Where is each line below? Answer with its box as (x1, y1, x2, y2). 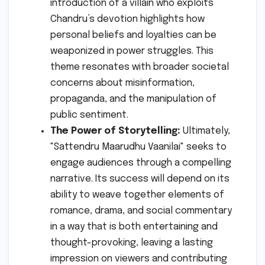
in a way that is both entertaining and (50, 222, 218, 232)
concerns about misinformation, (50, 78, 195, 89)
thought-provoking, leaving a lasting (50, 238, 213, 248)
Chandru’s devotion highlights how (50, 14, 205, 25)
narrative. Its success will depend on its (50, 174, 230, 185)
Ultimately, (180, 126, 230, 137)
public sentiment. (50, 110, 128, 121)
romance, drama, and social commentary (50, 206, 232, 216)
